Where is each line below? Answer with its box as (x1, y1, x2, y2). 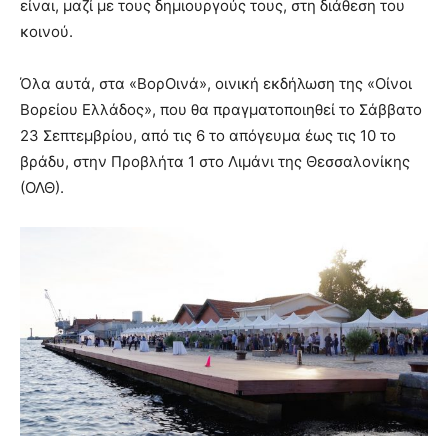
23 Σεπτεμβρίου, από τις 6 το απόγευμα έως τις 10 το (20, 126, 396, 146)
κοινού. (20, 22, 73, 42)
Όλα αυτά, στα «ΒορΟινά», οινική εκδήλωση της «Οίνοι (20, 74, 412, 94)
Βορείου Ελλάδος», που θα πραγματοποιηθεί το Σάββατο (20, 100, 422, 120)
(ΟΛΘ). (20, 178, 64, 198)
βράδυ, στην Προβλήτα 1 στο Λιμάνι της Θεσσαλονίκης (20, 152, 410, 172)
